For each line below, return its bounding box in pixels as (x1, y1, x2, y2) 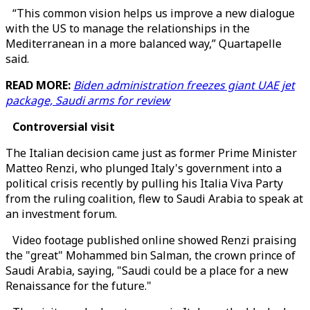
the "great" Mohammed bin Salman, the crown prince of (6, 248, 295, 263)
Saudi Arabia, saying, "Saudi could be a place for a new (6, 263, 289, 278)
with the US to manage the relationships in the (6, 21, 250, 36)
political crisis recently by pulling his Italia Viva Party (6, 176, 283, 191)
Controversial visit (6, 119, 115, 134)
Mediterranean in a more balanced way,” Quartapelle (6, 36, 282, 51)
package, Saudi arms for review (6, 93, 170, 108)
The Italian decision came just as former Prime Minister (6, 145, 297, 161)
